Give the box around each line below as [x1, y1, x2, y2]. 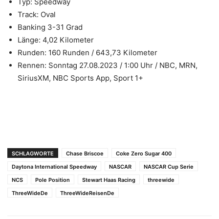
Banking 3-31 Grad [18, 22, 83, 32]
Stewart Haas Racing [82, 176, 135, 183]
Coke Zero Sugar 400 [116, 150, 172, 157]
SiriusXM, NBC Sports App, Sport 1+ [18, 73, 143, 83]
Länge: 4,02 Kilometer [18, 35, 94, 44]
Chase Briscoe [66, 150, 104, 157]
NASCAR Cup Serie [144, 163, 194, 170]
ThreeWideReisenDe [60, 190, 114, 197]
